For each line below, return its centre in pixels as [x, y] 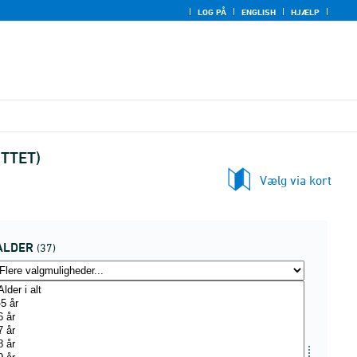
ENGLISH [259, 12]
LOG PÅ [212, 12]
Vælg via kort [296, 180]
